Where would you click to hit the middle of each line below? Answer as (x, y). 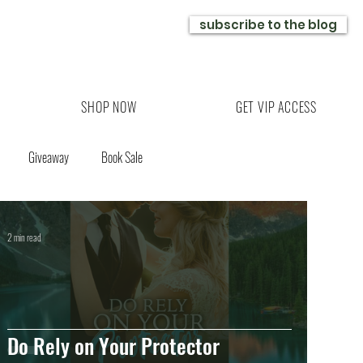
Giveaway (49, 157)
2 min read (24, 237)
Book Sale (122, 157)
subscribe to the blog (268, 25)
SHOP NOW (109, 107)
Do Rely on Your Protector (113, 346)
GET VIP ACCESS (276, 107)
